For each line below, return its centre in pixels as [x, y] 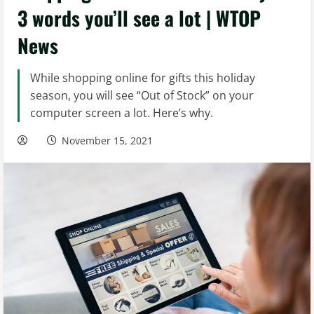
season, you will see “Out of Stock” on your [142, 95]
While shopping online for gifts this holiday [143, 78]
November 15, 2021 [107, 141]
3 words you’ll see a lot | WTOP [139, 18]
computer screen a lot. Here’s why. [122, 113]
